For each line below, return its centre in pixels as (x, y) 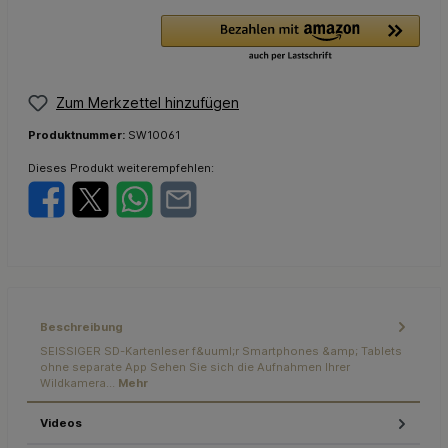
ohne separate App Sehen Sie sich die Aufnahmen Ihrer (195, 366)
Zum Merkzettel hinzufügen (147, 103)
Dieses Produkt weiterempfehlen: (121, 167)
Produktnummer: (78, 134)
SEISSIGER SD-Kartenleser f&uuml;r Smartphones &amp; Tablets (221, 350)
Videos (61, 422)
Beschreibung (81, 326)
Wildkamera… (79, 382)
